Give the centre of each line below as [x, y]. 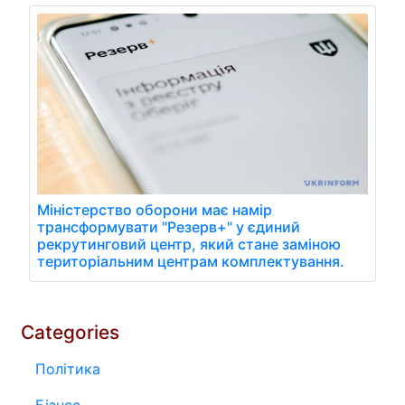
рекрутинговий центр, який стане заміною [189, 244]
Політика [68, 368]
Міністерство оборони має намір [155, 209]
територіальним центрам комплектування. [191, 261]
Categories [70, 332]
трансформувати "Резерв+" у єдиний [169, 226]
